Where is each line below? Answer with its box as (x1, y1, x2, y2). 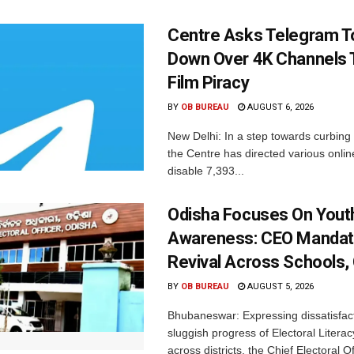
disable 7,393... (168, 164, 244, 178)
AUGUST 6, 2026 (245, 102, 314, 113)
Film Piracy (168, 73, 250, 93)
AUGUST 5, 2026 (245, 281, 314, 292)
